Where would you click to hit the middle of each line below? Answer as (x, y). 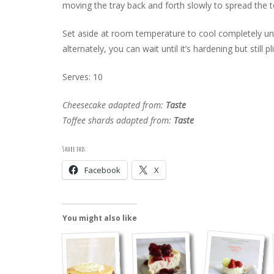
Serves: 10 (83, 76)
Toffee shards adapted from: (118, 120)
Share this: (74, 149)
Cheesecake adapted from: (114, 105)
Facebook (102, 170)
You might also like (100, 218)
